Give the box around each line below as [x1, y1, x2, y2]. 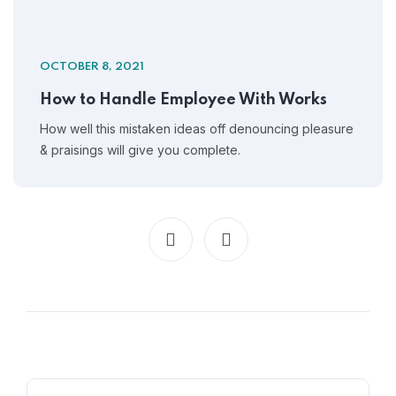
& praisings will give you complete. [40, 142, 240, 158]
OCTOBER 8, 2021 [40, 61, 144, 73]
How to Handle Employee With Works [40, 92, 327, 109]
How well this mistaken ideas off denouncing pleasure [40, 121, 354, 137]
